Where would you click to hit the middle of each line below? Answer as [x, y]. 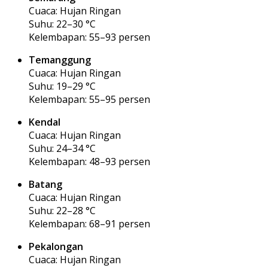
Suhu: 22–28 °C [62, 210]
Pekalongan [56, 246]
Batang [45, 184]
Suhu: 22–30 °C [62, 24]
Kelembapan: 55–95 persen [89, 99]
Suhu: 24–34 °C [62, 148]
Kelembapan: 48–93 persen [89, 161]
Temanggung [60, 60]
